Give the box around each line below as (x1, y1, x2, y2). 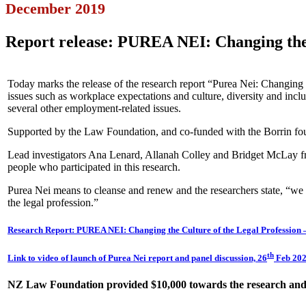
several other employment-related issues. (8, 102, 181, 115)
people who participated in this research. (8, 161, 180, 173)
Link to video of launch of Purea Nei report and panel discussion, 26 (8, 253, 267, 264)
